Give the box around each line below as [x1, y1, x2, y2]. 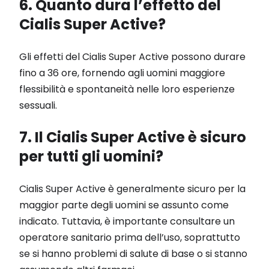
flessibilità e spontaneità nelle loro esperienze [19, 82, 235, 96]
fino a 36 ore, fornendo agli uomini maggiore [19, 65, 225, 80]
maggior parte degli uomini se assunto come [19, 198, 229, 212]
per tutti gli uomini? [19, 146, 163, 166]
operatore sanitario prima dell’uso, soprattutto [19, 230, 240, 244]
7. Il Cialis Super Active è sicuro [19, 127, 246, 147]
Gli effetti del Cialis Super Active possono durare [19, 49, 246, 64]
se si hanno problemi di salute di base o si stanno [19, 246, 247, 261]
